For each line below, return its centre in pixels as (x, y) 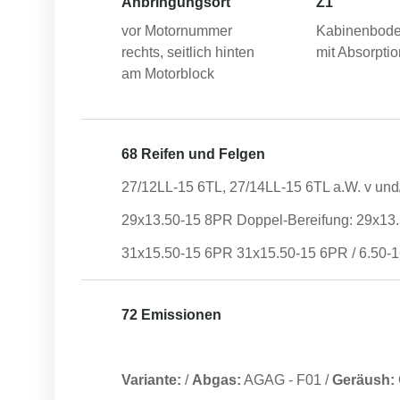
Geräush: (363, 380)
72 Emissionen (171, 315)
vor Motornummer (177, 31)
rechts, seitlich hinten (188, 52)
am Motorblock (168, 74)
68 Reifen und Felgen (193, 154)
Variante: (151, 380)
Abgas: (217, 380)
